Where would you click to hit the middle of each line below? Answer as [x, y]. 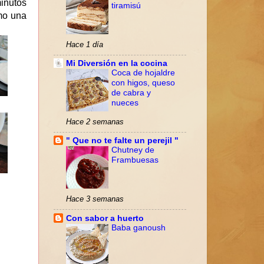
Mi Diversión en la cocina [117, 63]
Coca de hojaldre [143, 73]
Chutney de [133, 150]
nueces [125, 103]
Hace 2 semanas [95, 122]
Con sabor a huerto [105, 218]
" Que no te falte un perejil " [122, 141]
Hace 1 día [85, 45]
